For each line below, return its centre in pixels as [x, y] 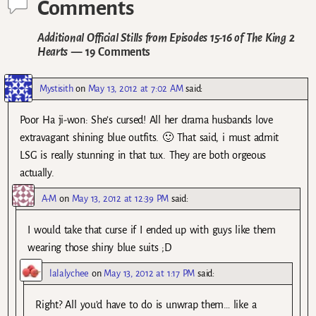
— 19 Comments [109, 51]
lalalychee [69, 273]
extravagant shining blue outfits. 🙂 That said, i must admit [150, 137]
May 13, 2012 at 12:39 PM [120, 198]
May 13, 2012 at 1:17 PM [150, 273]
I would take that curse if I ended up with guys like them [152, 230]
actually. [37, 172]
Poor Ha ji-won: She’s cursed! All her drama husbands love [146, 120]
